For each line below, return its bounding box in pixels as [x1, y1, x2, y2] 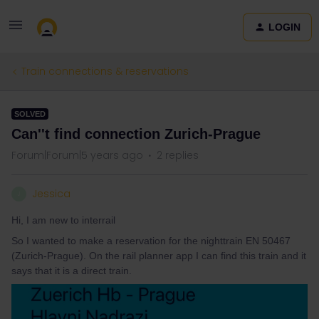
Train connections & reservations [21, 64, 189, 78]
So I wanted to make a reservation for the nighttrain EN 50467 [11, 235, 291, 246]
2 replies [157, 148, 199, 162]
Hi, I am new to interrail [11, 214, 115, 226]
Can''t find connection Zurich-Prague [11, 126, 261, 142]
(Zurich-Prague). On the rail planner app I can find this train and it [11, 250, 306, 261]
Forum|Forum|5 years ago [11, 148, 143, 162]
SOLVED [14, 110, 46, 118]
